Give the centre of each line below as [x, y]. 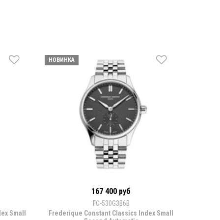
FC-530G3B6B [111, 204]
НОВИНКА [62, 60]
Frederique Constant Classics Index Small [111, 213]
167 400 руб [111, 192]
